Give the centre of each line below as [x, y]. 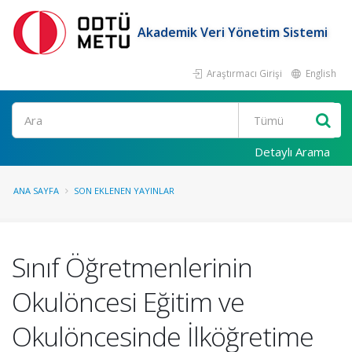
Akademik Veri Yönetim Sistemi [233, 32]
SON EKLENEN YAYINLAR [124, 191]
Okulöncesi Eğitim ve [128, 302]
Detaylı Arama [292, 152]
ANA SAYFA [36, 191]
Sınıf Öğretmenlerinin [132, 267]
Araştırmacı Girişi [243, 73]
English [320, 73]
